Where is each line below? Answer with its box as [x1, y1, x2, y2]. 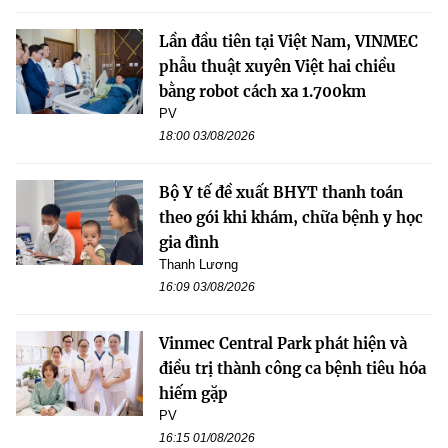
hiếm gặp [159, 384, 228, 404]
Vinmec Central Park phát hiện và [159, 334, 407, 354]
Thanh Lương [159, 257, 238, 273]
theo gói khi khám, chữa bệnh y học [159, 208, 423, 228]
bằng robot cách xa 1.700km [159, 82, 366, 102]
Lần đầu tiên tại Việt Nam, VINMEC [159, 32, 418, 52]
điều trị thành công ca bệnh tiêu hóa [159, 359, 426, 379]
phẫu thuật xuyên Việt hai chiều [159, 57, 396, 77]
